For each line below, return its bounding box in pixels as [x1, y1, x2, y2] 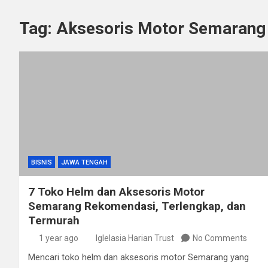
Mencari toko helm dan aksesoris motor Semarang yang [28, 251, 249, 263]
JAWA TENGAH [61, 158, 108, 166]
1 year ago [38, 233, 78, 243]
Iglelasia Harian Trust [96, 233, 174, 243]
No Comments [193, 233, 247, 243]
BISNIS [31, 158, 52, 166]
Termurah [28, 213, 80, 227]
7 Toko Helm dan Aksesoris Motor [28, 184, 205, 199]
